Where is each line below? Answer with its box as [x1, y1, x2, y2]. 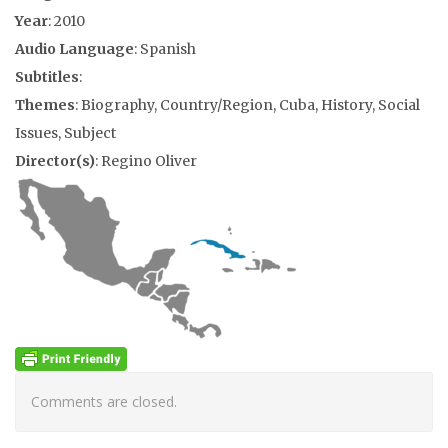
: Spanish [134, 40, 196, 58]
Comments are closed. [31, 392, 177, 411]
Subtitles [15, 68, 79, 86]
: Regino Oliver [95, 152, 197, 170]
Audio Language [15, 40, 134, 58]
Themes [15, 96, 75, 114]
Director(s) [15, 152, 95, 170]
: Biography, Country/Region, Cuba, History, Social [75, 96, 420, 114]
